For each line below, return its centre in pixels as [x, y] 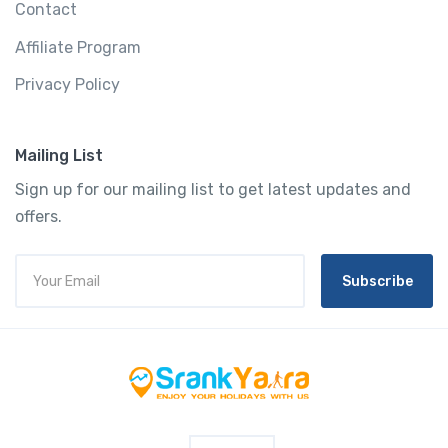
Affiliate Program [78, 47]
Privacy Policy [67, 85]
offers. [38, 217]
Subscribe [377, 281]
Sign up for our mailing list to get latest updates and [213, 190]
